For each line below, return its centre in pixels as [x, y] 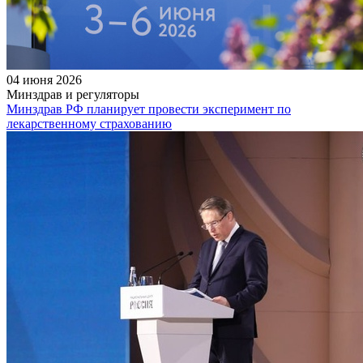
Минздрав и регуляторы [73, 94]
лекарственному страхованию [89, 123]
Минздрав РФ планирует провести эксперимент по [149, 109]
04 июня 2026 [44, 79]
